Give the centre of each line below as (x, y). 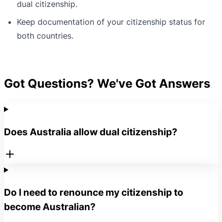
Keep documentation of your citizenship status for (111, 22)
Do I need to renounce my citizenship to (94, 193)
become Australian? (50, 207)
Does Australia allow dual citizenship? (91, 132)
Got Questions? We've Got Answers (107, 84)
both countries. (45, 36)
